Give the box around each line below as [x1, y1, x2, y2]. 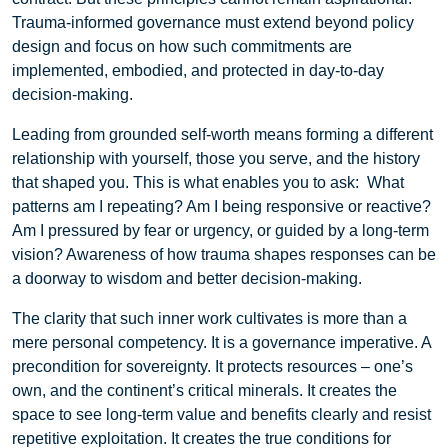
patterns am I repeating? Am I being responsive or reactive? [12, 197, 431, 215]
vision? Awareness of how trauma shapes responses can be [12, 245, 436, 263]
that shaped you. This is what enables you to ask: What [12, 173, 404, 191]
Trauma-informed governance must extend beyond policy [12, 13, 414, 31]
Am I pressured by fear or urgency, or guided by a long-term [12, 221, 429, 239]
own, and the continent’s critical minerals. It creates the [12, 381, 397, 399]
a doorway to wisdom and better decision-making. [12, 269, 362, 287]
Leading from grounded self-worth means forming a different [12, 125, 433, 143]
